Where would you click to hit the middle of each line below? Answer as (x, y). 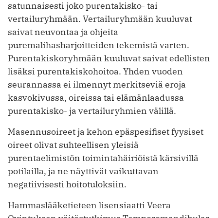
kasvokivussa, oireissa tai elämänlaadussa (96, 98)
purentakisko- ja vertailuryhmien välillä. (92, 111)
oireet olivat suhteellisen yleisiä (73, 145)
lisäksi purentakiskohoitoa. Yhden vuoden (95, 72)
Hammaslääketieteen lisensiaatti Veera (89, 205)
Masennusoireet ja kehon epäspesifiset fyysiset (106, 132)
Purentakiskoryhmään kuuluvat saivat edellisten (109, 58)
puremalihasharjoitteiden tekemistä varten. (99, 45)
